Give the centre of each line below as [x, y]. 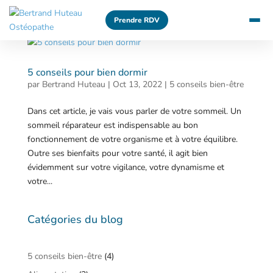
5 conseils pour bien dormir [87, 73]
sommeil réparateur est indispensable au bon [112, 125]
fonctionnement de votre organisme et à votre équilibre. [132, 139]
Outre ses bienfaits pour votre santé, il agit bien [117, 153]
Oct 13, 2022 [137, 84]
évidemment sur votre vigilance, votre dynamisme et [126, 167]
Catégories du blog [75, 219]
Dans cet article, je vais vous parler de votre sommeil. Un [134, 111]
